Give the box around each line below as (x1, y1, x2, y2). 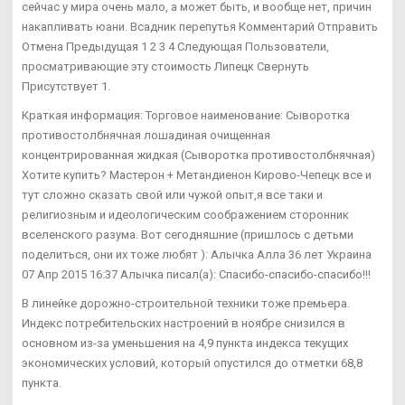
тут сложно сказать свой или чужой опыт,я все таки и (22, 187, 323, 202)
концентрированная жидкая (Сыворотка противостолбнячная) (22, 147, 375, 162)
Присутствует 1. (22, 79, 110, 93)
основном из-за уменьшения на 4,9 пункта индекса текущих (22, 335, 348, 350)
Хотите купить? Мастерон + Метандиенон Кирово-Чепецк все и (22, 167, 372, 182)
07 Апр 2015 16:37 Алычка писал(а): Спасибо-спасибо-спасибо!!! (22, 267, 371, 281)
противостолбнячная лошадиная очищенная (22, 127, 270, 142)
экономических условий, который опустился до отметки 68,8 (22, 355, 363, 370)
